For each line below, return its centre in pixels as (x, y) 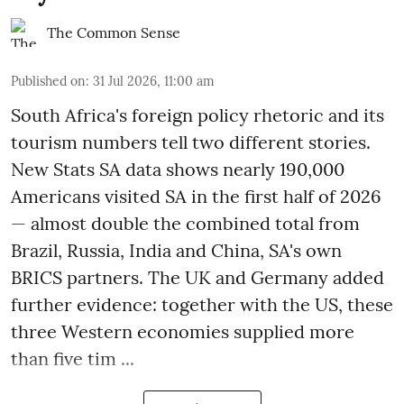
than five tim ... (73, 358)
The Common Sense (114, 32)
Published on (48, 81)
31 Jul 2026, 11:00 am (154, 81)
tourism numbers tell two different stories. (191, 142)
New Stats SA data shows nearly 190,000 (178, 169)
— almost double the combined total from (185, 223)
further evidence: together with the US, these (202, 304)
